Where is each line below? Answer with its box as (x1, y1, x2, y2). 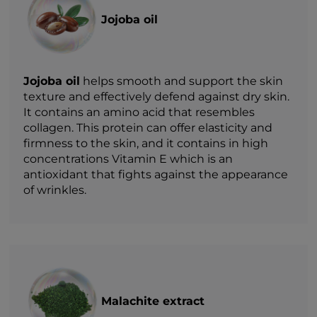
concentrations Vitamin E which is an (23, 151, 234, 166)
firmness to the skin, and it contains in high (23, 136, 269, 150)
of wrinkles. (23, 183, 87, 197)
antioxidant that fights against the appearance (23, 167, 289, 181)
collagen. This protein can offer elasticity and (23, 120, 273, 134)
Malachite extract (101, 294, 205, 308)
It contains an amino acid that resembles (23, 105, 255, 119)
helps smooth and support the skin (80, 74, 284, 88)
